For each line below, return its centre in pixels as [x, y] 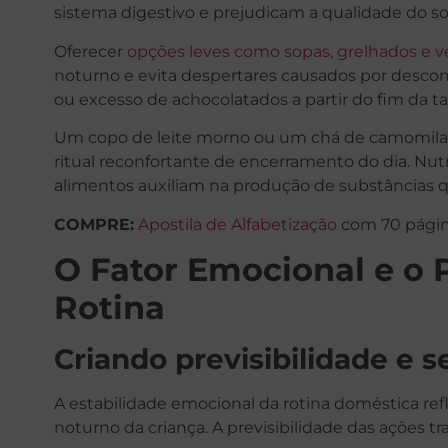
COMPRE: [93, 224]
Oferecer [90, 51]
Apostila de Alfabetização [237, 224]
